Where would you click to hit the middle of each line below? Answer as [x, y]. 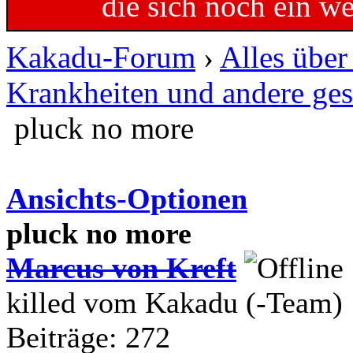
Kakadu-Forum [101, 57]
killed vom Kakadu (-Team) [175, 302]
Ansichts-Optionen [127, 198]
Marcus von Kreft [121, 268]
